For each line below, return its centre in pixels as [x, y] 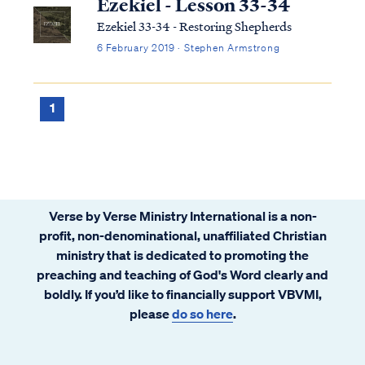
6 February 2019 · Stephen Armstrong [188, 47]
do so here [202, 313]
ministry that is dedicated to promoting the [182, 255]
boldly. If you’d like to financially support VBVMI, [182, 294]
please [150, 313]
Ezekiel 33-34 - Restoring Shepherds [194, 26]
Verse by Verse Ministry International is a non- [182, 215]
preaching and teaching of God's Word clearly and [182, 274]
